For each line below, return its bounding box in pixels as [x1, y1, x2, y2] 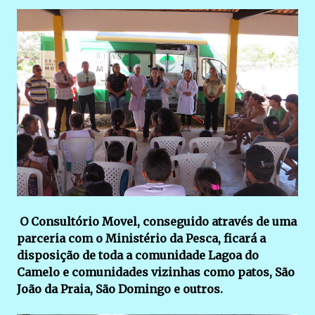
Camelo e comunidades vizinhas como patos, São [17, 265, 295, 280]
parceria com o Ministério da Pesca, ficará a [17, 231, 266, 246]
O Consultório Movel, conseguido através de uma [17, 214, 297, 229]
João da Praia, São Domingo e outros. [17, 282, 223, 297]
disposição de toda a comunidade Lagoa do [17, 248, 259, 263]
